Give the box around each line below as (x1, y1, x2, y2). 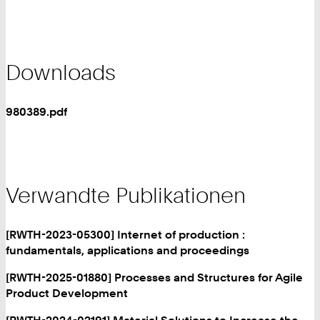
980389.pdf (6, 104, 67, 119)
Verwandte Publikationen (6, 181, 246, 208)
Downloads (6, 59, 116, 85)
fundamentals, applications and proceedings (6, 242, 249, 257)
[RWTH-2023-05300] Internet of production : (6, 226, 245, 241)
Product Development (6, 285, 128, 300)
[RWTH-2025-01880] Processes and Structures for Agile (6, 269, 303, 284)
